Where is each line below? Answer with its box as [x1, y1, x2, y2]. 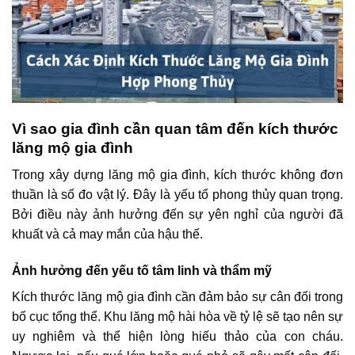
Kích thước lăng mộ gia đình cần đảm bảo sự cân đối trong [12, 289, 343, 303]
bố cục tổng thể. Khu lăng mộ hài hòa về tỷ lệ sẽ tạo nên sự [12, 309, 343, 323]
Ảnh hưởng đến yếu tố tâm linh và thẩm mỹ [12, 263, 272, 277]
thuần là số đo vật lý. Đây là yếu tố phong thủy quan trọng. [12, 188, 343, 202]
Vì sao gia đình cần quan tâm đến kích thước [12, 120, 338, 137]
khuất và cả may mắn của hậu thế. [12, 227, 203, 242]
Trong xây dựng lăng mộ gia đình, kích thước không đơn [12, 168, 343, 182]
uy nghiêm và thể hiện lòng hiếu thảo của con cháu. [12, 329, 343, 343]
